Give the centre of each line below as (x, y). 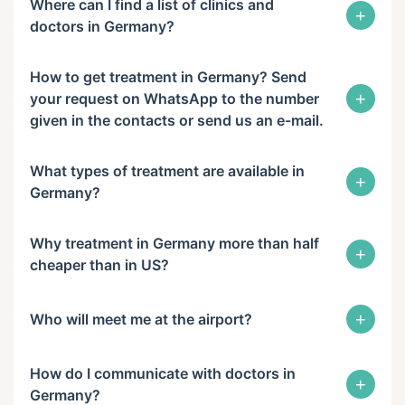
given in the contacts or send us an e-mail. (177, 120)
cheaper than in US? (99, 265)
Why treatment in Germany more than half (174, 243)
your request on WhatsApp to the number (174, 99)
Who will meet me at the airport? (141, 319)
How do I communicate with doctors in (163, 373)
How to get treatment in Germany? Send (168, 77)
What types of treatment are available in (167, 171)
